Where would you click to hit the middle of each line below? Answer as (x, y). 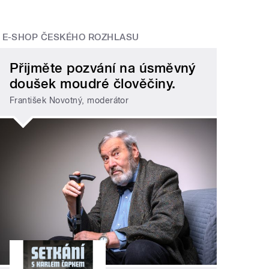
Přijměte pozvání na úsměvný (103, 68)
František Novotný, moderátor (69, 101)
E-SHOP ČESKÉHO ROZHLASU (71, 38)
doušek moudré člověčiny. (93, 83)
